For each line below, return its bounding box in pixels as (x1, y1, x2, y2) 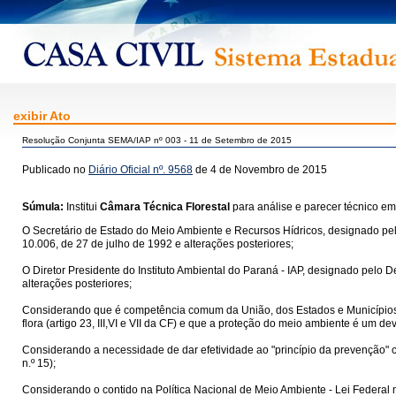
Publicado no (22, 164, 88, 176)
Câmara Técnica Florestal (100, 201, 230, 213)
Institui (66, 201, 100, 213)
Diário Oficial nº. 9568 (88, 164, 193, 176)
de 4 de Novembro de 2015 (193, 164, 327, 176)
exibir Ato (13, 109, 71, 123)
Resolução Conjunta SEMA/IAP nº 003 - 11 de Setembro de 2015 (22, 135, 292, 145)
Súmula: (22, 201, 64, 213)
